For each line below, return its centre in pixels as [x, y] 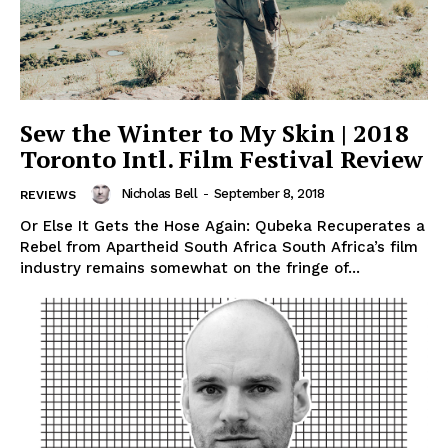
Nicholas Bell [158, 194]
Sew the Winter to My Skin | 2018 [214, 133]
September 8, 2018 [268, 194]
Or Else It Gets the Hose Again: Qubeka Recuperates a [222, 226]
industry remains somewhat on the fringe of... [190, 268]
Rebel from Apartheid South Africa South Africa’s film [219, 247]
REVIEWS [48, 195]
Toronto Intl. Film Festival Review [221, 159]
